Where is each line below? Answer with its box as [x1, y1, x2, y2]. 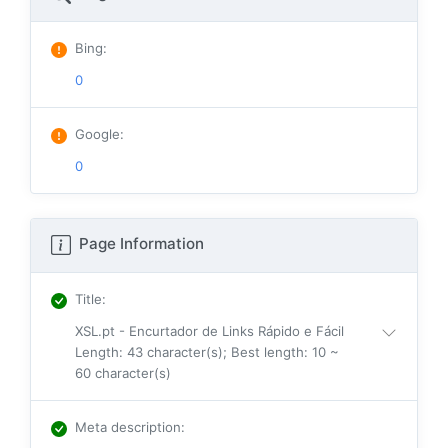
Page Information [75, 233, 204, 253]
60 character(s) [75, 364, 171, 381]
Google [75, 125, 120, 142]
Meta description [75, 418, 181, 435]
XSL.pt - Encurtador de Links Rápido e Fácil [75, 322, 344, 339]
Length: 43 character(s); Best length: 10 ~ [75, 343, 339, 360]
